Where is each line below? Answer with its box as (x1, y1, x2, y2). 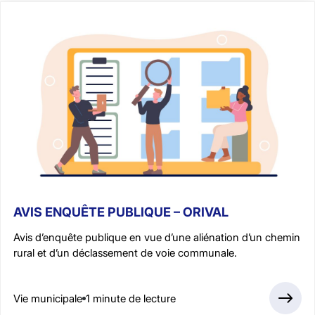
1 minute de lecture (86, 291, 176, 305)
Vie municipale (13, 291, 82, 305)
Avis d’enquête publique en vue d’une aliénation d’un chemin (13, 231, 300, 245)
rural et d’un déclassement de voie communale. (13, 246, 237, 260)
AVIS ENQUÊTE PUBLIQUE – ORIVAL (13, 205, 229, 220)
